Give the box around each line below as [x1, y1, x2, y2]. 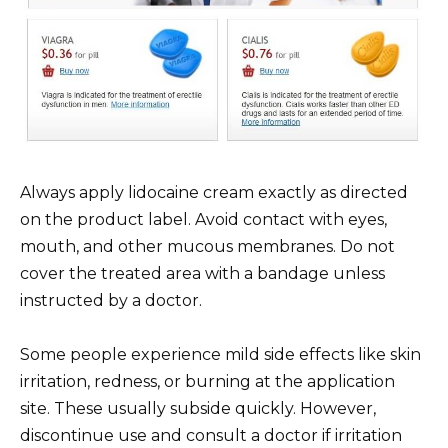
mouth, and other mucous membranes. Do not [20, 236, 395, 256]
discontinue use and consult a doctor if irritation [20, 425, 402, 445]
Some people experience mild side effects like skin [20, 344, 421, 364]
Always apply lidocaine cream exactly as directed [20, 182, 408, 202]
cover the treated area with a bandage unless [20, 263, 385, 283]
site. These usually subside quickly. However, [20, 398, 376, 418]
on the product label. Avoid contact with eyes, [20, 209, 387, 229]
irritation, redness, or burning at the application [20, 371, 395, 391]
